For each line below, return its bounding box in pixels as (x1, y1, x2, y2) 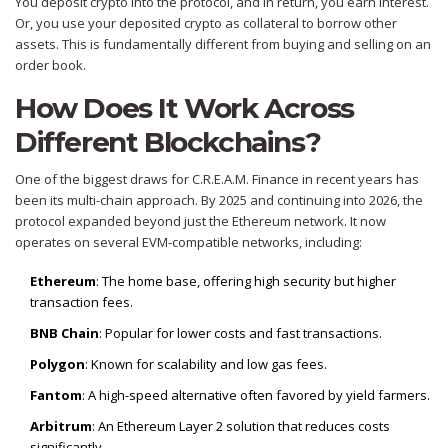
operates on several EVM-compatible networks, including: (15, 233, 362, 252)
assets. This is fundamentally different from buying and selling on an (15, 35, 431, 54)
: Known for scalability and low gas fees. (85, 355, 327, 374)
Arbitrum (30, 417, 92, 436)
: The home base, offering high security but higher (96, 272, 396, 291)
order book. (15, 56, 86, 75)
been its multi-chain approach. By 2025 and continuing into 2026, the (15, 191, 423, 210)
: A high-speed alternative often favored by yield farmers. (82, 386, 430, 405)
